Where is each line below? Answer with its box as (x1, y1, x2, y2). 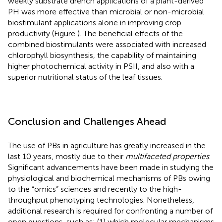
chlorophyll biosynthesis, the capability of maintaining (8, 50, 196, 60)
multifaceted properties (125, 151, 209, 161)
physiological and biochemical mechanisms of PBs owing (8, 173, 210, 183)
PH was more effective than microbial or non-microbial (8, 6, 204, 16)
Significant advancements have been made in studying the (8, 162, 214, 172)
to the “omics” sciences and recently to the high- (8, 184, 182, 194)
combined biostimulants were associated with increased (8, 39, 206, 49)
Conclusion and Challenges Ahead (8, 115, 166, 127)
